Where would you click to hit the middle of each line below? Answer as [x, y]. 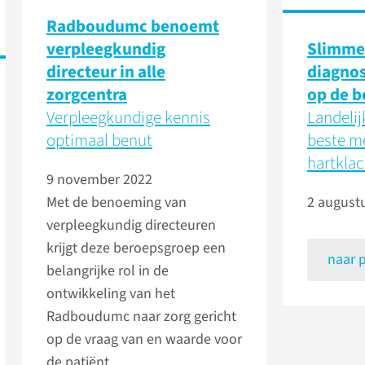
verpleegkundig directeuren [131, 226]
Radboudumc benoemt [133, 26]
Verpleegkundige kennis [128, 118]
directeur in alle [106, 72]
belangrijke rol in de [108, 271]
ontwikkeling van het [111, 294]
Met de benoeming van [117, 203]
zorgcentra [87, 95]
